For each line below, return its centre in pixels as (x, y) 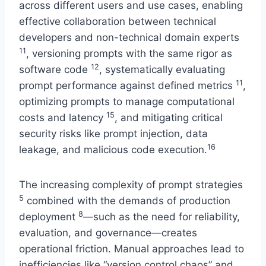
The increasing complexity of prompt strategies (131, 185)
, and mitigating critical (169, 118)
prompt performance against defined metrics (127, 86)
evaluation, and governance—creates (108, 233)
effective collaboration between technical (118, 22)
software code (55, 70)
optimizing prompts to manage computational (127, 102)
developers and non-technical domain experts (129, 38)
